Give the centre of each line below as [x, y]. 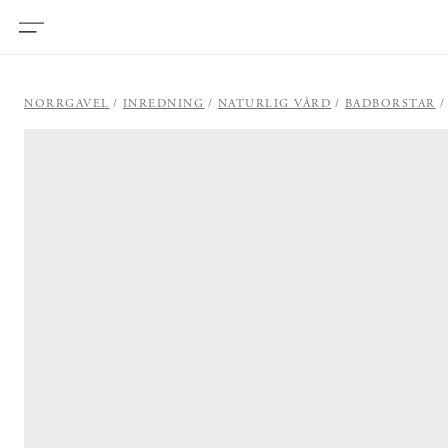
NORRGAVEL [67, 103]
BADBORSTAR [390, 103]
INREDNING [163, 103]
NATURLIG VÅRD [274, 103]
